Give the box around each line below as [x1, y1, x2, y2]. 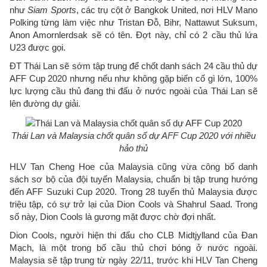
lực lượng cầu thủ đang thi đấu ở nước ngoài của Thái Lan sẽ [10, 86, 257, 96]
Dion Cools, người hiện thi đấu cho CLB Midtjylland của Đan [10, 229, 257, 240]
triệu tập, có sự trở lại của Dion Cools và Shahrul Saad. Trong [10, 198, 257, 209]
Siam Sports [27, 5, 76, 15]
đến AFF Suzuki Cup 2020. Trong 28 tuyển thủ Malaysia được [10, 186, 257, 197]
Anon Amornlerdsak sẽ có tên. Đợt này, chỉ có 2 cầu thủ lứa [10, 30, 257, 40]
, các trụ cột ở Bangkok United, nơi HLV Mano [76, 5, 258, 15]
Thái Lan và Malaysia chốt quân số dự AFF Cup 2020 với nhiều [11, 130, 256, 141]
